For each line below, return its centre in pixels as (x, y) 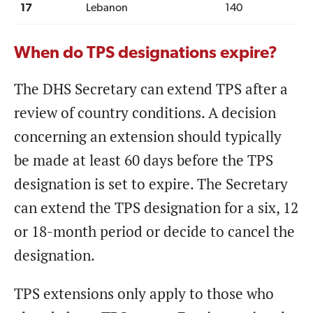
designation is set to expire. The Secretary (151, 184)
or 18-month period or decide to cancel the (154, 231)
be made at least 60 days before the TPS (144, 160)
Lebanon (107, 8)
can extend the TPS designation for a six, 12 (156, 208)
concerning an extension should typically (148, 136)
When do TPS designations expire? (146, 53)
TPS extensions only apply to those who (144, 293)
